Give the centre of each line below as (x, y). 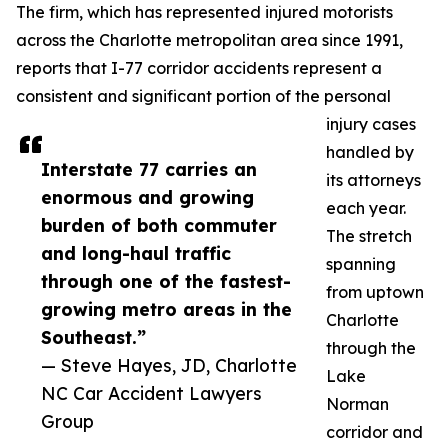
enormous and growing (147, 197)
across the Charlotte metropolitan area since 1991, (209, 40)
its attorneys (373, 180)
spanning (361, 264)
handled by (370, 152)
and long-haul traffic (136, 253)
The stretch (369, 236)
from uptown (375, 292)
